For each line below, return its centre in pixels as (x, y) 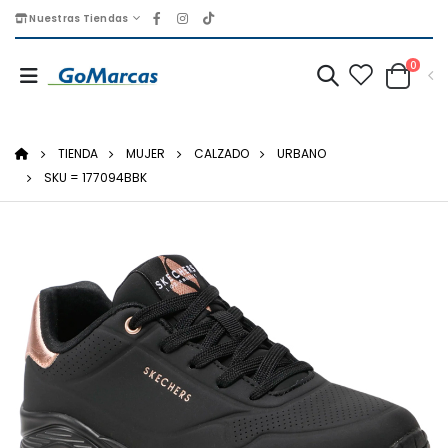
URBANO (302, 154)
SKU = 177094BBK (95, 178)
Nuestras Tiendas (78, 18)
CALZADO (221, 154)
